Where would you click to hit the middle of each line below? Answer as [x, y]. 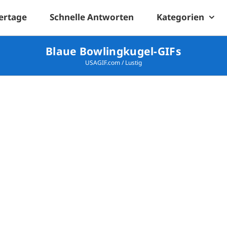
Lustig [134, 63]
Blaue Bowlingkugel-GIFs [113, 51]
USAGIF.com [103, 63]
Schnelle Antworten [92, 17]
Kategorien [180, 17]
